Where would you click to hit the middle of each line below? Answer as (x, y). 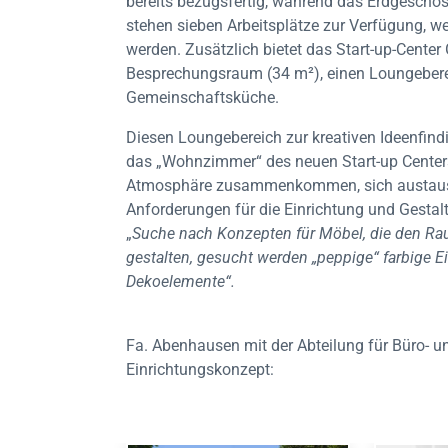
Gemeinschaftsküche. (202, 97)
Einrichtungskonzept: (200, 369)
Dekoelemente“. (180, 281)
